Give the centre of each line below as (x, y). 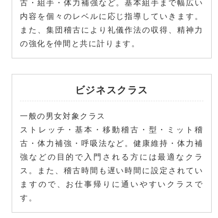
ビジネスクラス (111, 89)
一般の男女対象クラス (63, 116)
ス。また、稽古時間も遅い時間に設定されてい (112, 170)
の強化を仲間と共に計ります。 (80, 43)
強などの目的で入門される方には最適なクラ (112, 156)
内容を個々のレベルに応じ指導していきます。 (112, 16)
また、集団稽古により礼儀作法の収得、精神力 (112, 29)
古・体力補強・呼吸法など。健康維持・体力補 (112, 143)
